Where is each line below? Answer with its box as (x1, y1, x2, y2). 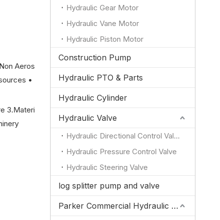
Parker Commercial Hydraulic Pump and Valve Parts (171, 201, 178, 211)
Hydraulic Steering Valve (66, 163, 148, 172)
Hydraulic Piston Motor (66, 34, 143, 44)
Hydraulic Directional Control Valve (174, 131, 180, 140)
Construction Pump (58, 53, 131, 62)
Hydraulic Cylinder (58, 93, 127, 103)
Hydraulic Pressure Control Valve (66, 147, 177, 156)
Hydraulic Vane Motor (66, 19, 139, 28)
